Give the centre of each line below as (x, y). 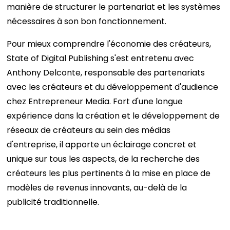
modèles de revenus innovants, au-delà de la (97, 188)
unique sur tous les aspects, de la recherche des (103, 159)
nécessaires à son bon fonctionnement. (88, 21)
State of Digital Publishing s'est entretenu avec (101, 58)
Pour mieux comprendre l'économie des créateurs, (109, 44)
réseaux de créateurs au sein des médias (89, 130)
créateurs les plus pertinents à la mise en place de (109, 173)
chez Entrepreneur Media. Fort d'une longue (95, 101)
